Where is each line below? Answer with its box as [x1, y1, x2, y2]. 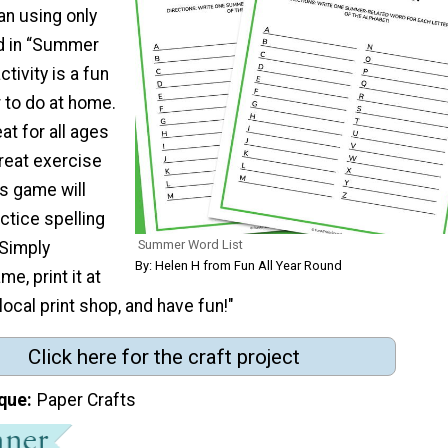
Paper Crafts [37, 390, 137, 411]
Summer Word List [138, 237, 243, 253]
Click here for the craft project [28, 344, 300, 369]
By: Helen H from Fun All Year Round [135, 258, 342, 274]
